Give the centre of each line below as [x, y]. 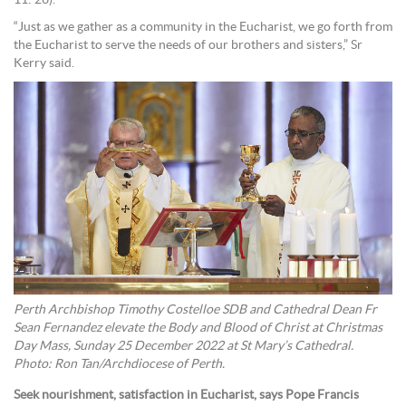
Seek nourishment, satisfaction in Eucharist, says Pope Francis [186, 396]
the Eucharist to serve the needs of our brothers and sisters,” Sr [188, 46]
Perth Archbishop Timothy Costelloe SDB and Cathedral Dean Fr [195, 310]
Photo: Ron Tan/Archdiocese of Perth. [119, 365]
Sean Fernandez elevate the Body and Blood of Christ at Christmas [198, 329]
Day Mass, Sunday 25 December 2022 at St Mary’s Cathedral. [184, 347]
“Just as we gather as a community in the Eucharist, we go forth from [203, 28]
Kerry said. [44, 64]
